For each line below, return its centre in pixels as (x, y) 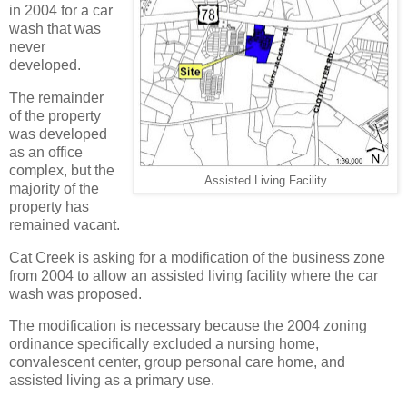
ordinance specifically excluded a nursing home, (164, 344)
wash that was (55, 28)
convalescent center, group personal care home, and (177, 362)
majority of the (54, 188)
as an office (46, 152)
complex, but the (62, 170)
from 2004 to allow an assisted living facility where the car (194, 275)
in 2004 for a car (61, 10)
